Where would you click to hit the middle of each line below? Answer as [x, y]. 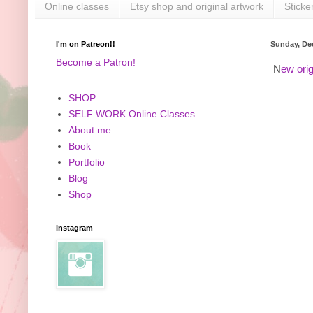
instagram [74, 227]
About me [89, 130]
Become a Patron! [96, 62]
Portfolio [86, 162]
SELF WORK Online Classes [131, 114]
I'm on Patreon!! [86, 44]
